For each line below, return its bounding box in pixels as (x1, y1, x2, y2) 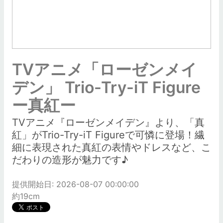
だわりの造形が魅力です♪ (12, 154, 128, 166)
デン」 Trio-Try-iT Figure (12, 78, 201, 97)
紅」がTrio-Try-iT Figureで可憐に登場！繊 (12, 129, 205, 141)
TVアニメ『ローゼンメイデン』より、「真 (12, 116, 205, 128)
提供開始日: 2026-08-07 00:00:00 (12, 179, 139, 189)
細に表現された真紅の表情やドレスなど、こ (12, 141, 211, 153)
